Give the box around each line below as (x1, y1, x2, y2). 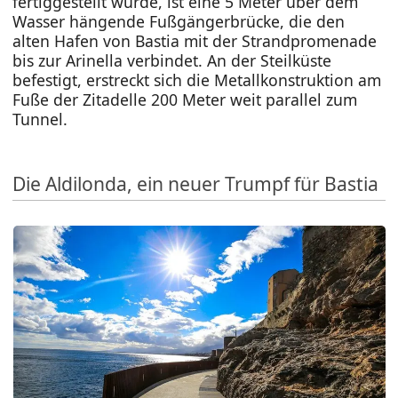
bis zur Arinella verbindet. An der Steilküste (12, 50, 332, 72)
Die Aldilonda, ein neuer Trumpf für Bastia (12, 170, 379, 196)
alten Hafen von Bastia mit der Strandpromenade (12, 30, 378, 52)
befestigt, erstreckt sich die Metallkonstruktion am (12, 69, 382, 92)
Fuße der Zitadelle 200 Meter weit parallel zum (12, 89, 358, 111)
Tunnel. (12, 108, 68, 131)
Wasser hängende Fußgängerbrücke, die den (12, 11, 346, 33)
